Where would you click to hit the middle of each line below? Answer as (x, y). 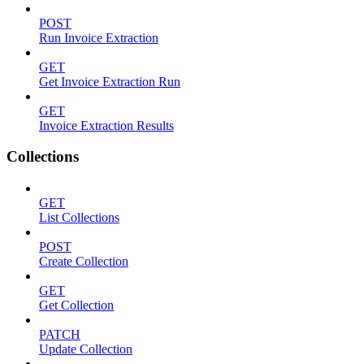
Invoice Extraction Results (106, 125)
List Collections (79, 218)
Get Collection (76, 305)
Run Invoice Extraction (99, 37)
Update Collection (86, 349)
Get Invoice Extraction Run (110, 81)
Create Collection (84, 262)
